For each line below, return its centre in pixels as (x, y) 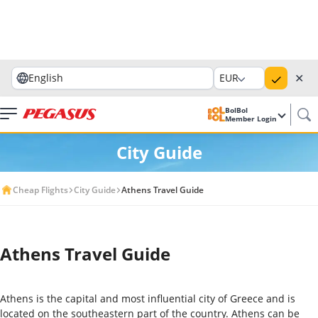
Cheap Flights (40, 190)
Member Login (252, 119)
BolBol (237, 110)
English (46, 78)
